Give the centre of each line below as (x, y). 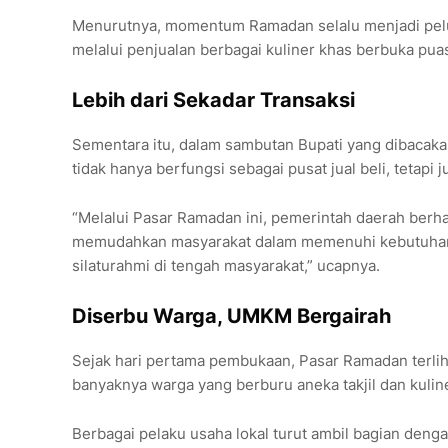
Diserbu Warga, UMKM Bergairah (231, 316)
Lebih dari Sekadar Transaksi (213, 100)
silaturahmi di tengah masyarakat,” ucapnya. (226, 266)
